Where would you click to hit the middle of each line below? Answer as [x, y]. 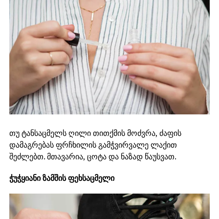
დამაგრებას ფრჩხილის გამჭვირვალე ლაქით [93, 145]
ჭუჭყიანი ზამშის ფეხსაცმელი [62, 178]
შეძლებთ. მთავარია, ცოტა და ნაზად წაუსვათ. [93, 157]
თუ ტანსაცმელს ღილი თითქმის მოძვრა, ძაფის [95, 133]
